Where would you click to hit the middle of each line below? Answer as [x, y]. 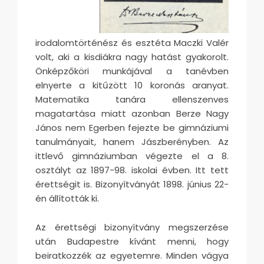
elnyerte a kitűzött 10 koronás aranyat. [132, 85]
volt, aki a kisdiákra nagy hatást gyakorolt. [132, 57]
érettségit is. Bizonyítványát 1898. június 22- [132, 184]
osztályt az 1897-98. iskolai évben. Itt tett [132, 170]
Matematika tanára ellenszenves [132, 99]
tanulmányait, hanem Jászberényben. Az [132, 141]
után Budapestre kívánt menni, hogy [132, 241]
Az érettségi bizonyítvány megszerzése [132, 227]
